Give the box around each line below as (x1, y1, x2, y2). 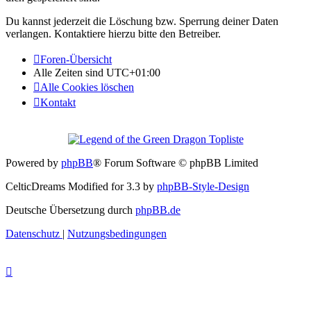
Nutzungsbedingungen (67, 227, 167, 239)
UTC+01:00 (106, 66, 160, 78)
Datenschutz (6, 227, 60, 239)
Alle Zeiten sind (33, 66, 106, 78)
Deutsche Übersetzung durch (6, 203, 135, 216)
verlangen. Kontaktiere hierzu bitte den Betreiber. (6, 27, 221, 40)
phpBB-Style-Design (157, 180, 249, 192)
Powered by (6, 156, 61, 169)
